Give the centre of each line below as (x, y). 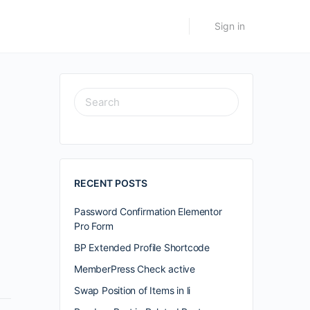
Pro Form (94, 226)
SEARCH (93, 97)
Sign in (230, 26)
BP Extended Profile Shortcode (142, 247)
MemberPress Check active (135, 269)
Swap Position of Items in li (133, 290)
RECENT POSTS (111, 183)
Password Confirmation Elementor (148, 211)
